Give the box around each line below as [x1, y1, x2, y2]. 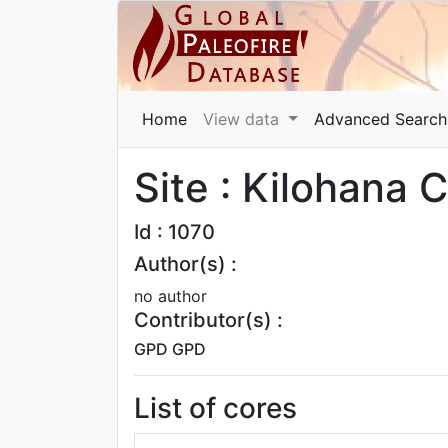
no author [134, 286, 207, 306]
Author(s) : [134, 252, 237, 276]
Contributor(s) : [134, 308, 283, 332]
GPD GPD [134, 339, 206, 359]
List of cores [134, 391, 297, 425]
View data [203, 109, 284, 129]
